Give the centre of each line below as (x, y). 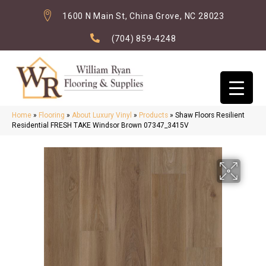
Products (153, 115)
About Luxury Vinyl (102, 115)
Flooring (52, 115)
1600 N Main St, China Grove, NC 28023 (143, 16)
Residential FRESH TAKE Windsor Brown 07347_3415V (100, 126)
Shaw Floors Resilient (210, 115)
